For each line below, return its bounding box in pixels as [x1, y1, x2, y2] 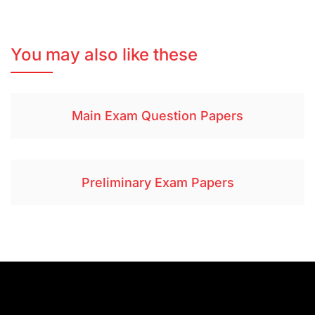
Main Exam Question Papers [72, 108, 243, 124]
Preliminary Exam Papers [81, 175, 234, 191]
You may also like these [11, 44, 198, 65]
